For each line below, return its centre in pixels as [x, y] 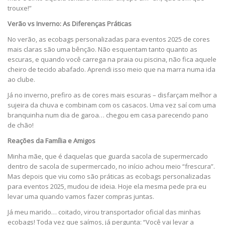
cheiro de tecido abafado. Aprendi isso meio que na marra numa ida [111, 69]
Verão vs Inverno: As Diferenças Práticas [70, 23]
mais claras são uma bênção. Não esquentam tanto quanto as [102, 49]
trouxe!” [20, 8]
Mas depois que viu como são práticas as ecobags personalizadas [109, 176]
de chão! [21, 125]
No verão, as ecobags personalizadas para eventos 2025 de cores [109, 39]
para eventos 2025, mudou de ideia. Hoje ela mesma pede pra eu [107, 186]
